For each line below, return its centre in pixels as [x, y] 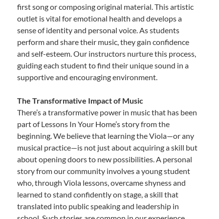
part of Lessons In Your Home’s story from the [93, 124]
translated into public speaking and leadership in [98, 206]
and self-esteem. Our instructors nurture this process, [107, 54]
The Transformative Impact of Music [80, 101]
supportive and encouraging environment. [87, 77]
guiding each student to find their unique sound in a [103, 66]
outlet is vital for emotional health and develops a [99, 19]
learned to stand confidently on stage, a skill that [98, 195]
